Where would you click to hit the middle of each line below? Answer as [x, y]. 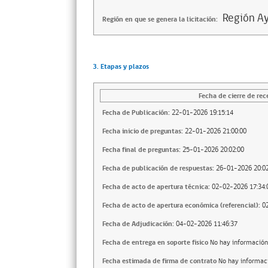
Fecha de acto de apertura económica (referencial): [181, 205]
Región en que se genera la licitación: [160, 19]
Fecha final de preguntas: [141, 150]
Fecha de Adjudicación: [138, 224]
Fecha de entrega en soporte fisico [155, 243]
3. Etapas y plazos [121, 67]
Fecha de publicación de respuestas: [158, 168]
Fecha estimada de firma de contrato [159, 261]
